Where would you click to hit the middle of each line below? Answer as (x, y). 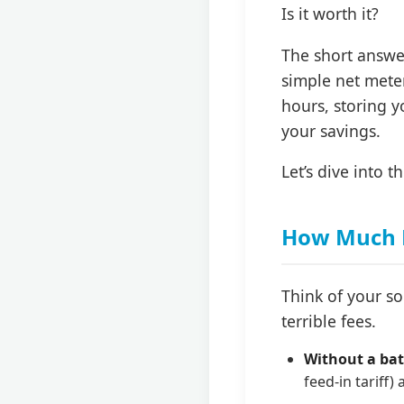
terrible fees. (329, 321)
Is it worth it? (330, 13)
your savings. (331, 130)
